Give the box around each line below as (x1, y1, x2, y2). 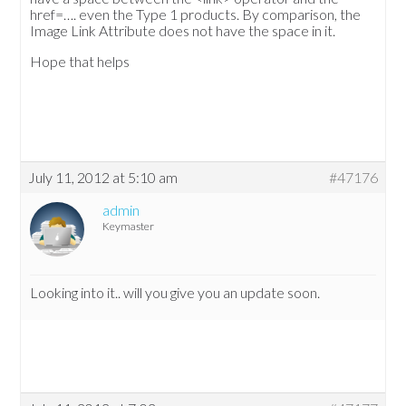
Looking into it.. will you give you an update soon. (30, 284, 321, 302)
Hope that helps (30, 53, 130, 71)
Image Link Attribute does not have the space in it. (30, 22, 336, 40)
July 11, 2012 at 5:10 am (28, 169, 179, 187)
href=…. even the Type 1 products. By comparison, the (30, 5, 362, 24)
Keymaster (102, 219, 155, 234)
